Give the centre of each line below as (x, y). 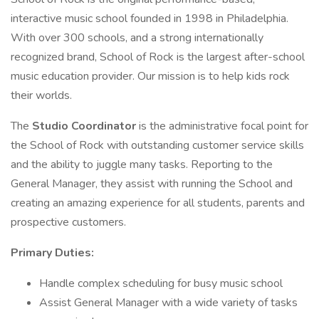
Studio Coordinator (85, 126)
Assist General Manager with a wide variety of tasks (168, 303)
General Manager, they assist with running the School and (152, 184)
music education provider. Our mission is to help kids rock (150, 76)
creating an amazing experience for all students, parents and (158, 203)
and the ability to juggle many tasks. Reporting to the (142, 164)
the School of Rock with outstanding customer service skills (157, 145)
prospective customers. (68, 222)
